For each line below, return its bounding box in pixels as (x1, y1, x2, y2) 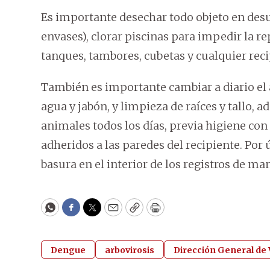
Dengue (51, 245, 86, 256)
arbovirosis (105, 245, 154, 256)
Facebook (70, 206, 121, 220)
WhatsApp (49, 206, 106, 220)
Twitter (91, 206, 132, 220)
